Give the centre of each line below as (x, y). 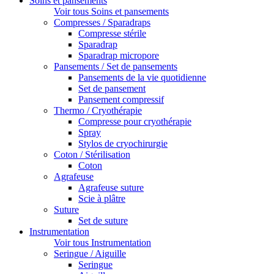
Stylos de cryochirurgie (123, 144)
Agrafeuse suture (111, 188)
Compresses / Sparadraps (102, 23)
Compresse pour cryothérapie (135, 122)
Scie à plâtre (102, 199)
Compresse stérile (112, 34)
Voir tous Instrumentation (102, 243)
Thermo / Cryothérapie (98, 111)
